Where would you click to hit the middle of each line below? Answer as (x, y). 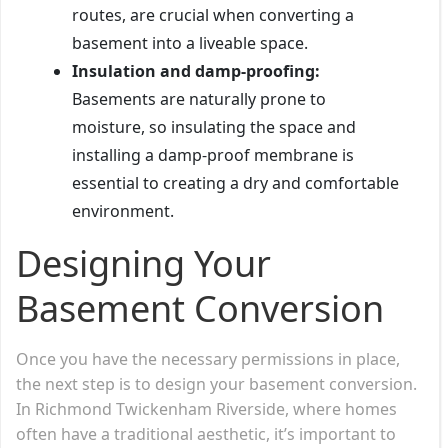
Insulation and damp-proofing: (196, 70)
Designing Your (143, 263)
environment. (123, 210)
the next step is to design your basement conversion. (216, 383)
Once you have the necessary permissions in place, (208, 358)
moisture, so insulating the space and (214, 126)
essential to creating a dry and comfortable (235, 182)
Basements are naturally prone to (199, 98)
